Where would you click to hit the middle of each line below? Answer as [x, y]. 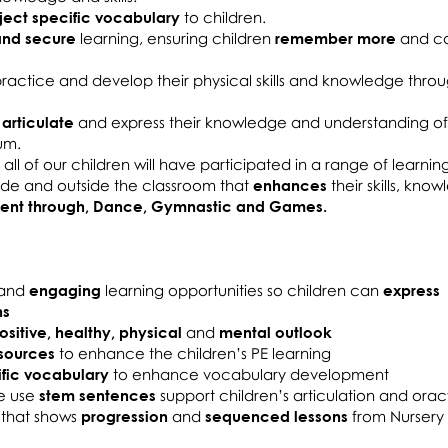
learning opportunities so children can [242, 290]
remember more [335, 38]
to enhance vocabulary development [249, 374]
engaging [65, 290]
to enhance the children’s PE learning [193, 353]
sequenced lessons [278, 416]
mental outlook [275, 332]
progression [124, 416]
